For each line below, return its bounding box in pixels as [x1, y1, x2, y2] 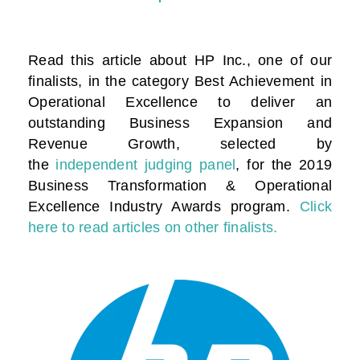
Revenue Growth [28, 136, 176, 153]
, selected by [175, 136, 333, 153]
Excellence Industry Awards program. [28, 198, 300, 215]
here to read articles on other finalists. [28, 219, 278, 236]
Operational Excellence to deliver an [28, 94, 332, 111]
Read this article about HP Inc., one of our [28, 52, 332, 69]
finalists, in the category [28, 73, 194, 90]
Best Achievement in [194, 73, 332, 90]
